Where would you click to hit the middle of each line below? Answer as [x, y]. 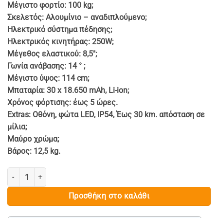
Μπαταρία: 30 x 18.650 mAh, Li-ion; [68, 91]
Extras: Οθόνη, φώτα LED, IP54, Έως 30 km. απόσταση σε [106, 115]
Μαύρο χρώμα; [33, 139]
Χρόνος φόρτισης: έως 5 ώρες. [63, 103]
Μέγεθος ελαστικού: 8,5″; [52, 54]
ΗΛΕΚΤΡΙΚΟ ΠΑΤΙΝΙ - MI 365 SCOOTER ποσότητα [82, 172]
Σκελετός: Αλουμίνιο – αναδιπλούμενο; [77, 18]
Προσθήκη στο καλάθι [109, 196]
